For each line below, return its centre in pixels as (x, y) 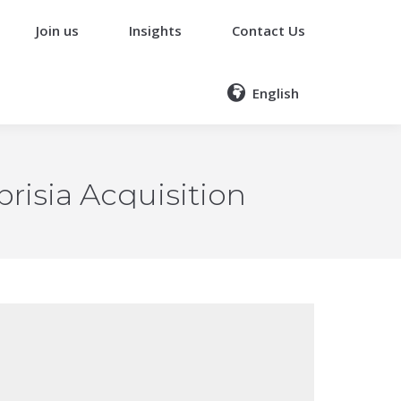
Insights (156, 30)
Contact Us (269, 30)
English (276, 93)
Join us (58, 30)
